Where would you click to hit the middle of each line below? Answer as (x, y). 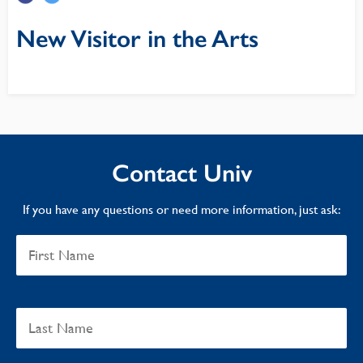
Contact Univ (181, 173)
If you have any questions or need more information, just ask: (181, 209)
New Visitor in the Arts (137, 39)
